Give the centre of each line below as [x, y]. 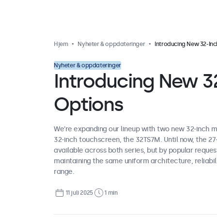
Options [88, 104]
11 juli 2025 [79, 193]
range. [64, 172]
